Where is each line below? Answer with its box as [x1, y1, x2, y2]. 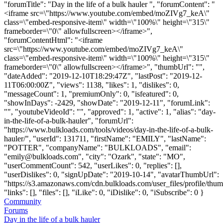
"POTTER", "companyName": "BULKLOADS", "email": [4, 143, 191, 152]
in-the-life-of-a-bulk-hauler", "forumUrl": [4, 116, 133, 125]
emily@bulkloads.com [7, 152, 78, 161]
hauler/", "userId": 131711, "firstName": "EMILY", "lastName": [4, 134, 206, 143]
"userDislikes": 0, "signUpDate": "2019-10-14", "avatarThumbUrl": [4, 170, 219, 179]
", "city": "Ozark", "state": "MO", [78, 152, 185, 161]
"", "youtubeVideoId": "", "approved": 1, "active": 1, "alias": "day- [4, 107, 216, 116]
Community [4, 197, 41, 206]
